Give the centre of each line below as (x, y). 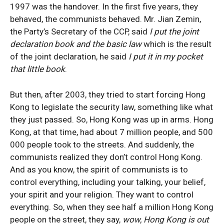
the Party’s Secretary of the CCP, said (80, 31)
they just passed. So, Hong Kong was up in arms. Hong (112, 119)
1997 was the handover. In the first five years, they (104, 6)
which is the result (176, 44)
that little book (37, 69)
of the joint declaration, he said (69, 56)
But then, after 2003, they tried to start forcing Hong (108, 94)
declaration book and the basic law (76, 44)
